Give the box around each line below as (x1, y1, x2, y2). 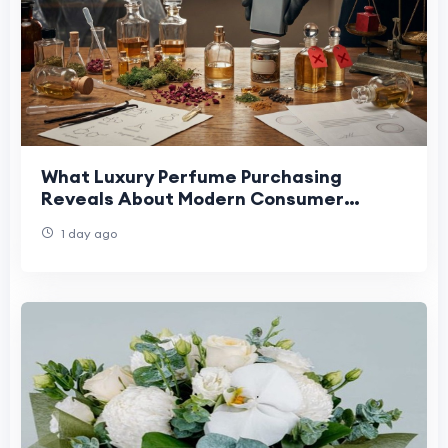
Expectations (41, 208, 162, 232)
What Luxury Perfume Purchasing (41, 164, 342, 188)
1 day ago (58, 225, 117, 241)
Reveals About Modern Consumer (41, 186, 344, 210)
